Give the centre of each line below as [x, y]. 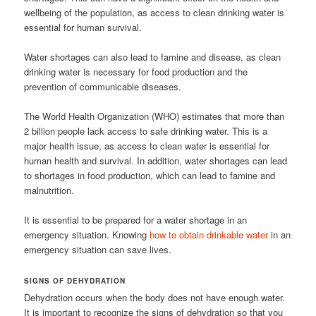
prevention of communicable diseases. [103, 86]
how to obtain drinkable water [208, 235]
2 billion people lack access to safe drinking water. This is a [146, 130]
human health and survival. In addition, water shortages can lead [156, 160]
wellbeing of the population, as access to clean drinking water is [154, 12]
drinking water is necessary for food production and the [136, 71]
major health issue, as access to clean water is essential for [147, 145]
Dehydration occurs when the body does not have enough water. [155, 298]
